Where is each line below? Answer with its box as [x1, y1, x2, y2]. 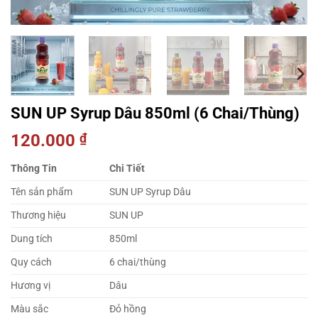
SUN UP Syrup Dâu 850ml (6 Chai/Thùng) [11, 104, 300, 123]
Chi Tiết [109, 163, 146, 175]
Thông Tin [11, 163, 57, 175]
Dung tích [11, 233, 53, 246]
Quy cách [11, 256, 52, 269]
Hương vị [11, 280, 50, 292]
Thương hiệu [11, 209, 66, 222]
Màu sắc [11, 303, 48, 316]
